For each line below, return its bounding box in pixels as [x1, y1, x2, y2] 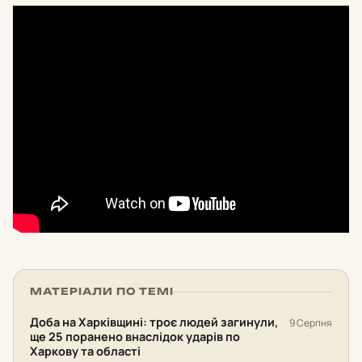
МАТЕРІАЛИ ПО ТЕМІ [30, 285, 175, 297]
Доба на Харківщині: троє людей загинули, [30, 314, 278, 330]
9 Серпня [289, 316, 332, 330]
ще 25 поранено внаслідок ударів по [30, 329, 240, 344]
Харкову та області [30, 343, 141, 359]
